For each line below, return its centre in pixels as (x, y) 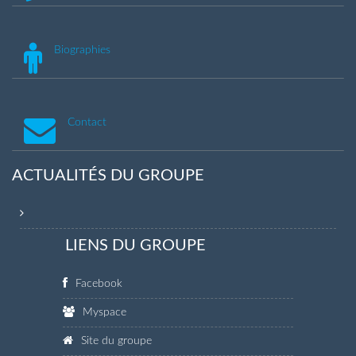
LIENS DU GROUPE (135, 245)
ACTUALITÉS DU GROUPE (108, 175)
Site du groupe (117, 341)
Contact (87, 122)
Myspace (105, 312)
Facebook (99, 283)
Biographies (82, 50)
